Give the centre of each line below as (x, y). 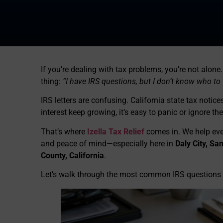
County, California (72, 155)
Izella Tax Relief (116, 131)
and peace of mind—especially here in (108, 143)
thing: (52, 81)
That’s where (64, 131)
